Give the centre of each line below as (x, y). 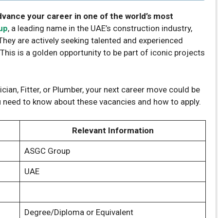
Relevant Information (113, 130)
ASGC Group (47, 151)
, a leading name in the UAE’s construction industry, (100, 28)
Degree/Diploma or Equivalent (79, 212)
